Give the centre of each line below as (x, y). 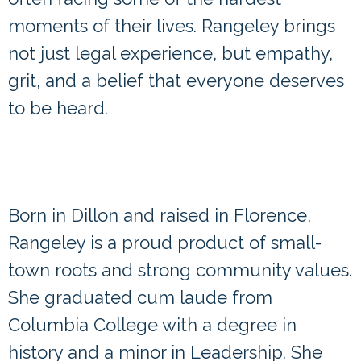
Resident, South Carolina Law (158, 163)
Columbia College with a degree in (152, 325)
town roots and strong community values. (180, 270)
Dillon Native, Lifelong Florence (169, 136)
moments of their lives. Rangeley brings (172, 26)
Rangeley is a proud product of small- (165, 243)
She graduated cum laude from (140, 298)
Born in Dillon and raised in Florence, (160, 216)
